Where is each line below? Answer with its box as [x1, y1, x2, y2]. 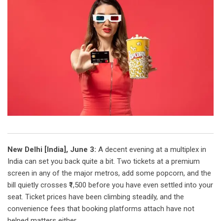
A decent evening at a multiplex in [96, 145, 206, 154]
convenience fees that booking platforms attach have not [7, 204, 194, 214]
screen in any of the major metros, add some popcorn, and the [7, 169, 211, 178]
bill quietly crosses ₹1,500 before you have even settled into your [7, 181, 213, 190]
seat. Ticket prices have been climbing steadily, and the [7, 192, 184, 202]
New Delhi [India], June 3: [7, 145, 96, 154]
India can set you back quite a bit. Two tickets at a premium [7, 157, 200, 166]
